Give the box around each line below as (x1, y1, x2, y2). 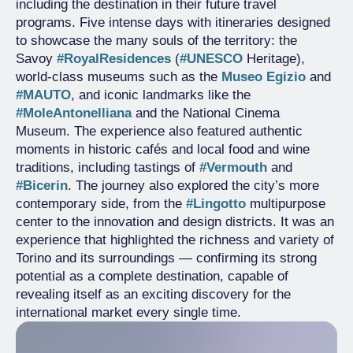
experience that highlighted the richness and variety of (16, 232, 334, 247)
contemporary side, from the (16, 196, 186, 211)
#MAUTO (16, 87, 71, 102)
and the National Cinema (132, 106, 280, 121)
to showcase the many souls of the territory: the (16, 33, 297, 48)
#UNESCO (180, 51, 243, 66)
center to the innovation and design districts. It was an (16, 214, 334, 229)
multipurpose (246, 196, 325, 211)
